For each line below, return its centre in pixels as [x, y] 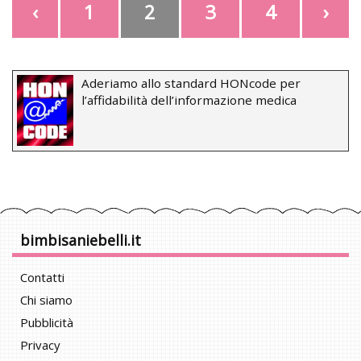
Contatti [42, 278]
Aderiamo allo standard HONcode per [191, 83]
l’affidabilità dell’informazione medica [189, 100]
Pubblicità [47, 323]
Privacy [40, 345]
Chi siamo [46, 300]
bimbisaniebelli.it [81, 241]
